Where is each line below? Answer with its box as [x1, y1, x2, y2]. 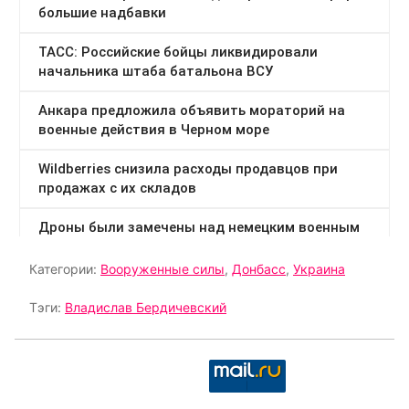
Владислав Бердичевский [65, 299, 226, 315]
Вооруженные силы [100, 260, 225, 277]
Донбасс [232, 260, 286, 277]
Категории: [29, 260, 100, 277]
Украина [293, 260, 345, 277]
